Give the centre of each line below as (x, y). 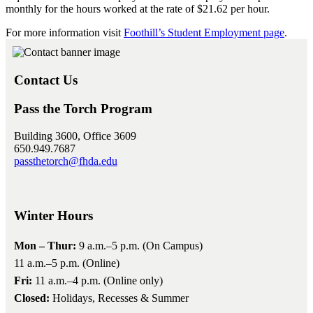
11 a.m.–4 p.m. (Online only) (97, 281)
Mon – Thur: (45, 246)
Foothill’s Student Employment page (204, 32)
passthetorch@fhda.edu (66, 161)
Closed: (32, 298)
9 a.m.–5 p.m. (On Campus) (139, 246)
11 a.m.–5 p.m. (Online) (67, 263)
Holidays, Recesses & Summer (119, 298)
